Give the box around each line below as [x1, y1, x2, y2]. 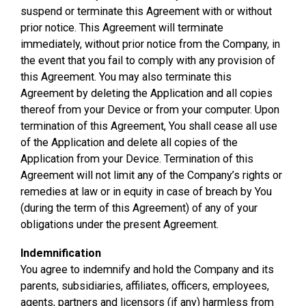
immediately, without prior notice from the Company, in [20, 38, 280, 51]
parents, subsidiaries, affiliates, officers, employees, [20, 279, 269, 292]
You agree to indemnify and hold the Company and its [20, 263, 274, 276]
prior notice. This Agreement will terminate [20, 21, 223, 34]
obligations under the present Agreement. [20, 218, 219, 231]
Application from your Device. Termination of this [20, 152, 253, 165]
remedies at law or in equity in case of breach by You [20, 185, 272, 198]
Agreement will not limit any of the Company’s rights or [20, 169, 282, 182]
